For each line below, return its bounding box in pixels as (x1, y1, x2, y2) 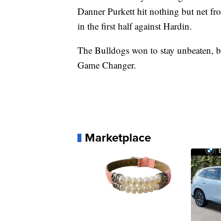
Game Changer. (77, 59, 136, 72)
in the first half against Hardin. (77, 20, 192, 33)
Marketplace (85, 129, 151, 147)
